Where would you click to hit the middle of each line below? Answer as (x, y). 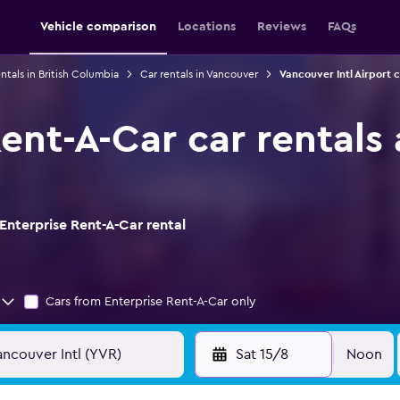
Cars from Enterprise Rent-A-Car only (151, 302)
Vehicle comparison (98, 27)
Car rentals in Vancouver (199, 74)
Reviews (282, 27)
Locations (207, 27)
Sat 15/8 (262, 354)
